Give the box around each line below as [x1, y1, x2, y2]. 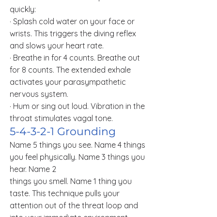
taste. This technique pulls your [10, 188, 120, 198]
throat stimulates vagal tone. [10, 113, 113, 123]
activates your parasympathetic [10, 77, 126, 87]
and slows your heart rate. [10, 41, 104, 50]
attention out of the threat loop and [10, 201, 138, 210]
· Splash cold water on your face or [10, 16, 135, 26]
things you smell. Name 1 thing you [10, 176, 132, 186]
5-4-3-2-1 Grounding [10, 125, 116, 138]
